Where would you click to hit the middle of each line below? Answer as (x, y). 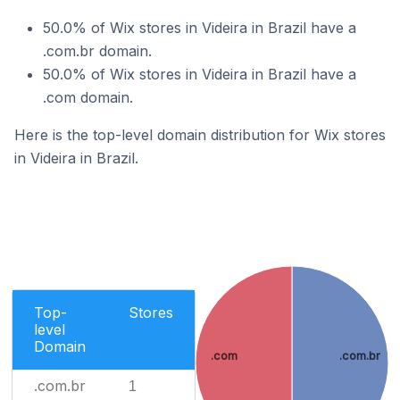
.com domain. (88, 97)
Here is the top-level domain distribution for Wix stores (200, 135)
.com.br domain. (97, 51)
